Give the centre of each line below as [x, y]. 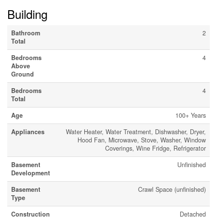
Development [31, 173]
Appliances [28, 132]
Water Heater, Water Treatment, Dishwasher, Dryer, [136, 132]
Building [27, 14]
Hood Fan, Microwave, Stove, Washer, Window [142, 140]
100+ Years [191, 116]
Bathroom [26, 33]
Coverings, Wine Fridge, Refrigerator [155, 148]
